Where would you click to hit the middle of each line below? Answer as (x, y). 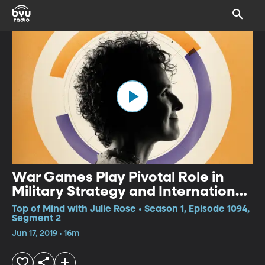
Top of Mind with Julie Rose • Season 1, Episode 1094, (131, 209)
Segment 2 (36, 219)
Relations (44, 206)
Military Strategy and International (130, 191)
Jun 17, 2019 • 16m (46, 233)
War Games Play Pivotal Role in (118, 177)
